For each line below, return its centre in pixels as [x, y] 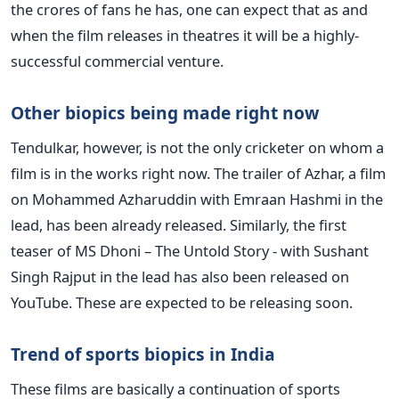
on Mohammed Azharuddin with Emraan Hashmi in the [197, 199]
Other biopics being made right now [165, 112]
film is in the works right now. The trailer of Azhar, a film [198, 173]
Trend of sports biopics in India [143, 354]
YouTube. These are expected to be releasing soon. [182, 302]
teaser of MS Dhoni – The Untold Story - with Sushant [190, 250]
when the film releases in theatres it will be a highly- [185, 35]
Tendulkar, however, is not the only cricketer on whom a [197, 147]
